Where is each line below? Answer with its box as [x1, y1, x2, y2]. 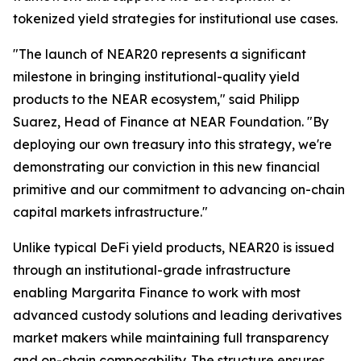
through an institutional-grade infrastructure [13, 262, 291, 278]
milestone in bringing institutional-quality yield [13, 68, 300, 85]
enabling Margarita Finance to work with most [13, 284, 301, 301]
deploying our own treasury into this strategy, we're [13, 136, 332, 152]
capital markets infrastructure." [13, 204, 208, 220]
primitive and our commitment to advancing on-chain [13, 181, 345, 197]
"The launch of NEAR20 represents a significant [13, 46, 306, 62]
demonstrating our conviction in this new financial [13, 159, 320, 175]
